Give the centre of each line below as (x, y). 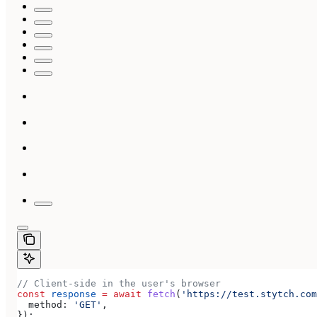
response (71, 294)
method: (42, 304)
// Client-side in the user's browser (119, 283)
